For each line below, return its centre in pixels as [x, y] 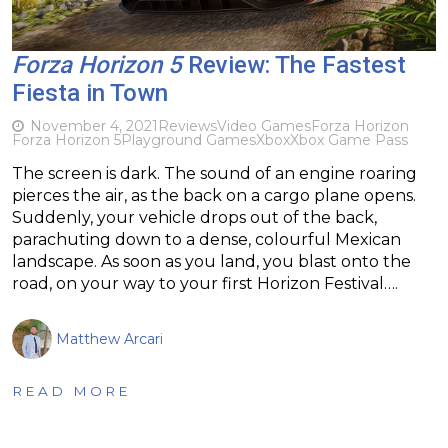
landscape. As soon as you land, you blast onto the [211, 261]
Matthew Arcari [109, 338]
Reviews [187, 125]
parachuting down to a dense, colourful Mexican [206, 239]
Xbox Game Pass [349, 139]
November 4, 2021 [94, 125]
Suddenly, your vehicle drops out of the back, [194, 217]
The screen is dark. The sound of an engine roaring [214, 173]
